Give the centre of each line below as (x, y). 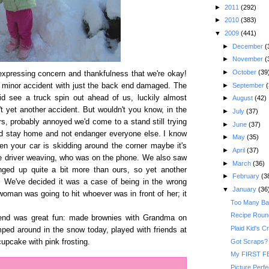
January (245, 189)
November (248, 59)
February (246, 176)
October (245, 72)
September (249, 85)
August (243, 98)
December (248, 46)
